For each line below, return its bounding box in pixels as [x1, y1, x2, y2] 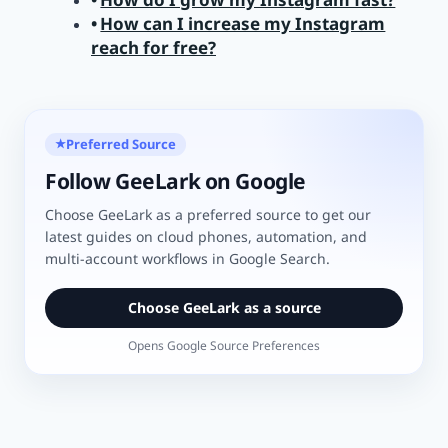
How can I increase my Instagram [100, 12, 386, 36]
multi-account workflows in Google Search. [45, 248, 330, 268]
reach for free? [91, 36, 216, 60]
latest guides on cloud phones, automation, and [45, 226, 367, 246]
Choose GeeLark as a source [127, 297, 321, 317]
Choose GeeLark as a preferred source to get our [45, 204, 371, 224]
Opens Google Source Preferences [128, 336, 320, 354]
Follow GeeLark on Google [45, 166, 306, 195]
